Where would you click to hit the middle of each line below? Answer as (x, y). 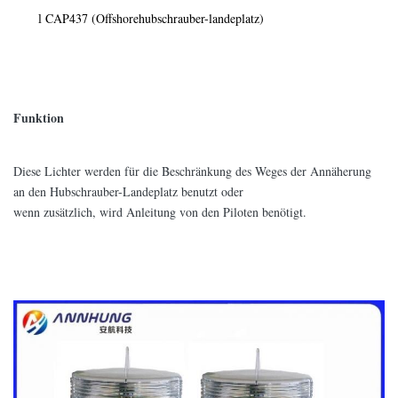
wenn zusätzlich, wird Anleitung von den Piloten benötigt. (160, 212)
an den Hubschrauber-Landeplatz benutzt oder (128, 191)
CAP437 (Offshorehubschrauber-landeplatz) (153, 18)
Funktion (39, 118)
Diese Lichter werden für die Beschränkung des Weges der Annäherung (192, 171)
